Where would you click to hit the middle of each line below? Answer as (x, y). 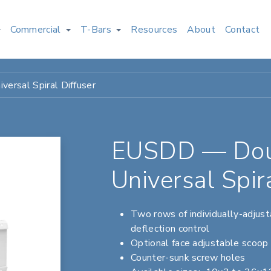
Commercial (35, 29)
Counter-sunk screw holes (188, 258)
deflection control (170, 229)
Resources (154, 29)
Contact (242, 29)
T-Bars (96, 29)
